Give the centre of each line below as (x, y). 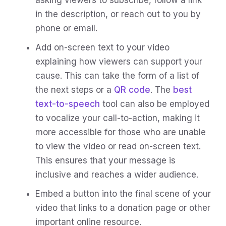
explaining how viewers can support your (119, 61)
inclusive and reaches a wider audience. (117, 174)
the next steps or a (75, 90)
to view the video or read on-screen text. (118, 146)
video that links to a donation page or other (123, 208)
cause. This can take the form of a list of (117, 75)
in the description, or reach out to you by (118, 14)
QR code (132, 90)
